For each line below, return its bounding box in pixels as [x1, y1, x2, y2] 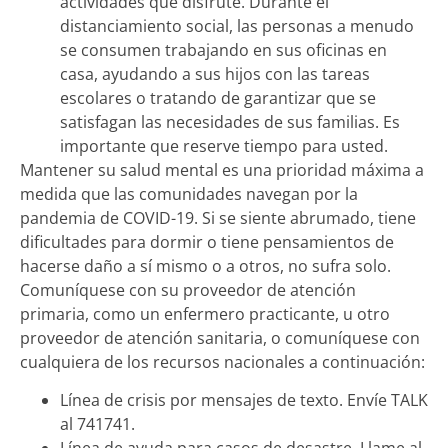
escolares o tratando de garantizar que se [60, 86, 376, 109]
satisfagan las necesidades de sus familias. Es [60, 110, 400, 133]
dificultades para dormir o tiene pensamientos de [20, 230, 394, 253]
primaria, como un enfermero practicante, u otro [20, 302, 390, 325]
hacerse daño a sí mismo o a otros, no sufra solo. [20, 254, 391, 277]
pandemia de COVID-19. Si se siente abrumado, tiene [20, 206, 416, 229]
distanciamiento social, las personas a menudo [60, 14, 414, 37]
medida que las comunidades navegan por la [20, 182, 358, 205]
